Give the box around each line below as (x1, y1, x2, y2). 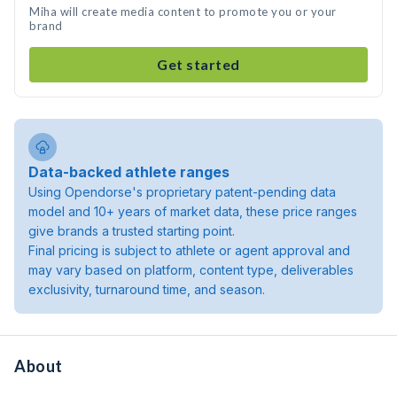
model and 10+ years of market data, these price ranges (28, 204, 357, 219)
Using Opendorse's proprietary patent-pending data (28, 184, 336, 199)
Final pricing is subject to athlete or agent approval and (28, 243, 350, 258)
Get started (157, 56, 240, 73)
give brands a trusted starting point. (28, 223, 235, 238)
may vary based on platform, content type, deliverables (28, 262, 354, 277)
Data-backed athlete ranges (28, 163, 230, 181)
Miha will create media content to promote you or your (29, 4, 337, 19)
